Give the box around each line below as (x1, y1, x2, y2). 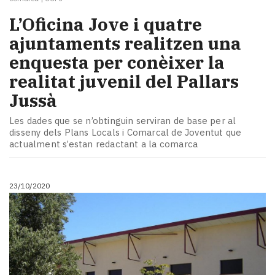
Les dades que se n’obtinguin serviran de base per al (9, 115, 236, 127)
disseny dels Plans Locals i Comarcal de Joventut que (9, 126, 242, 139)
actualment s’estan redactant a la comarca (9, 138, 198, 150)
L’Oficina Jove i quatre (9, 12, 202, 36)
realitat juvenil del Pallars (9, 69, 239, 93)
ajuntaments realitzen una (9, 31, 241, 55)
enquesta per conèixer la (9, 50, 225, 74)
